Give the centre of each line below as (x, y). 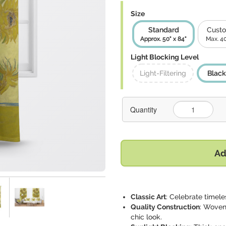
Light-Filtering (163, 73)
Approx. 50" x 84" (163, 39)
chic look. (146, 217)
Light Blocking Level (165, 57)
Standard (163, 30)
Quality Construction (165, 207)
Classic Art (148, 197)
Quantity (144, 109)
